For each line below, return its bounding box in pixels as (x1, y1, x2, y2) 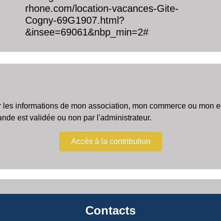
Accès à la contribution (71, 137, 150, 146)
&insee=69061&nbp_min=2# (25, 26, 148, 37)
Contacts (85, 203, 136, 217)
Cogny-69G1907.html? (25, 14, 124, 26)
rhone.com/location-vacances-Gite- (25, 2, 179, 14)
